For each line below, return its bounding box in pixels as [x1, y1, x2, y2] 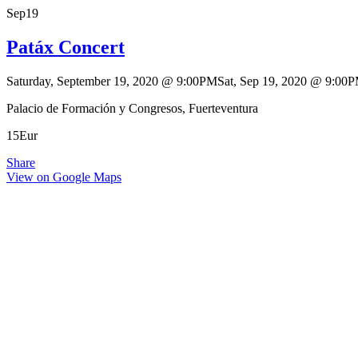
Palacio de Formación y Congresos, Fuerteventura [6, 101, 258, 115]
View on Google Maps [6, 169, 121, 184]
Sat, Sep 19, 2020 [217, 74, 307, 88]
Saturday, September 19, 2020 [6, 74, 158, 88]
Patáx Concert [6, 36, 125, 58]
